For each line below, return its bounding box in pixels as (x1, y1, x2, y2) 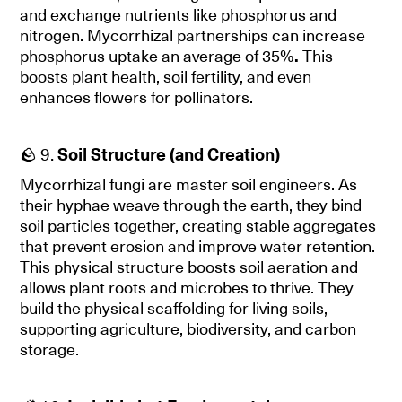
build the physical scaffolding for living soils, (20, 298, 328, 319)
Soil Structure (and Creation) (57, 144, 281, 164)
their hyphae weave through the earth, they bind (20, 195, 363, 215)
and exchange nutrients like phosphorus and (20, 4, 337, 25)
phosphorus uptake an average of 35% (20, 46, 295, 66)
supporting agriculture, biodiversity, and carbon (20, 319, 357, 339)
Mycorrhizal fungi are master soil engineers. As (20, 174, 358, 195)
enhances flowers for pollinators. (20, 87, 254, 108)
